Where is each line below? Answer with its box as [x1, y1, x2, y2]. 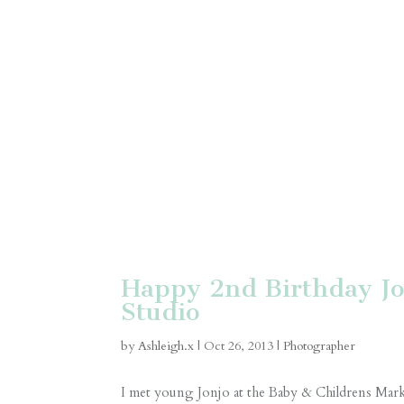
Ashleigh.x [138, 336, 195, 354]
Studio [121, 296, 200, 326]
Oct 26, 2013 [204, 336, 274, 354]
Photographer [283, 336, 356, 354]
